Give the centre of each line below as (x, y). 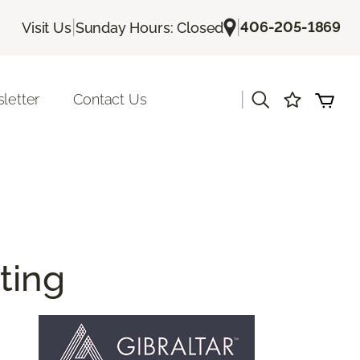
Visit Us (47, 27)
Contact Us (110, 100)
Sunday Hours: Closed (149, 27)
